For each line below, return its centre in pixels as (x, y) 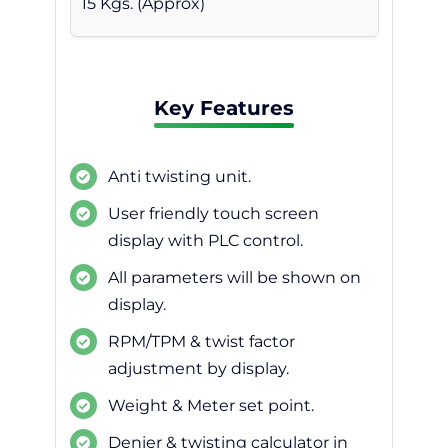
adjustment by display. (198, 369)
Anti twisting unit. (179, 177)
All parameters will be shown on (234, 278)
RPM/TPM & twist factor (201, 342)
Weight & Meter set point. (210, 406)
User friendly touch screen (213, 214)
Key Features (224, 108)
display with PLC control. (205, 241)
